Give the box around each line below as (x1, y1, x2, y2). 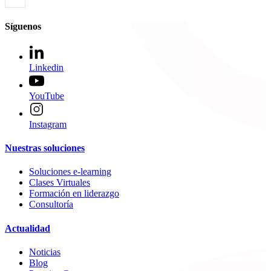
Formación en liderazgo (29, 188, 119, 199)
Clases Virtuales (29, 177, 90, 188)
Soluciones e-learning (29, 166, 111, 177)
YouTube (29, 90, 64, 101)
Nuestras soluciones (5, 143, 85, 154)
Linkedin (29, 62, 64, 73)
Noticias (29, 246, 60, 257)
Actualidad (5, 223, 50, 233)
